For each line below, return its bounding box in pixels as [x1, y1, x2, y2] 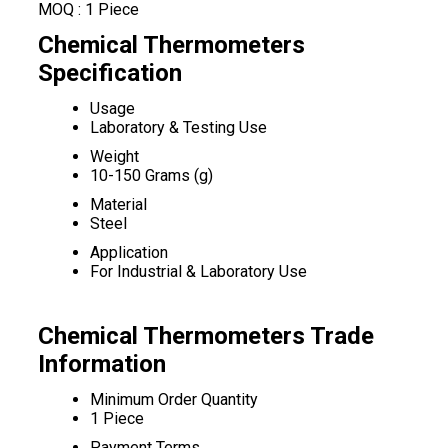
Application [89, 243, 168, 262]
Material [89, 195, 147, 214]
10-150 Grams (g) [89, 166, 213, 185]
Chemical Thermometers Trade [37, 322, 374, 350]
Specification [37, 59, 182, 87]
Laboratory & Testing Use [89, 118, 267, 137]
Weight [89, 147, 139, 166]
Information [37, 350, 166, 378]
